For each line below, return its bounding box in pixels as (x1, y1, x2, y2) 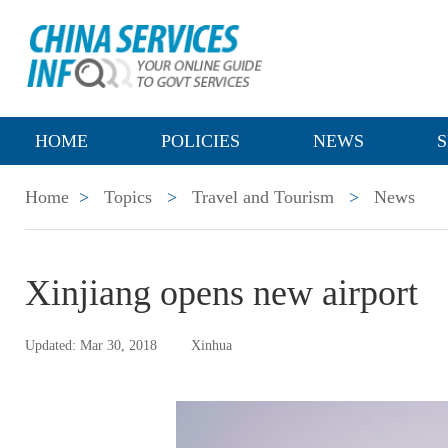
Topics (104, 187, 152, 207)
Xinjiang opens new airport (25, 273, 418, 313)
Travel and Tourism (192, 187, 334, 207)
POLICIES (161, 131, 240, 151)
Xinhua (191, 338, 232, 353)
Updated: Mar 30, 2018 (25, 338, 157, 353)
